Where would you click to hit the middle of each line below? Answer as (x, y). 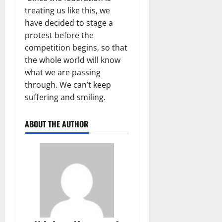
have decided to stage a (69, 23)
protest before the (59, 35)
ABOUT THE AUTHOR (57, 124)
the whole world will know (73, 60)
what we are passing (63, 72)
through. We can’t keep (68, 85)
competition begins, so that (76, 48)
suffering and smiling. (65, 97)
